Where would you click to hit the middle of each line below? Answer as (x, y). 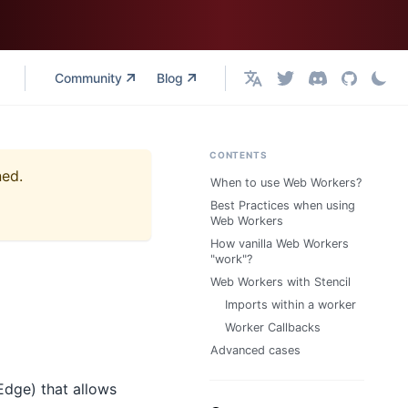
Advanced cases (255, 350)
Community (89, 78)
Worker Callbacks (273, 327)
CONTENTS (239, 155)
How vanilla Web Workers (280, 244)
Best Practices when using (283, 205)
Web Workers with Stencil (280, 282)
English (265, 84)
